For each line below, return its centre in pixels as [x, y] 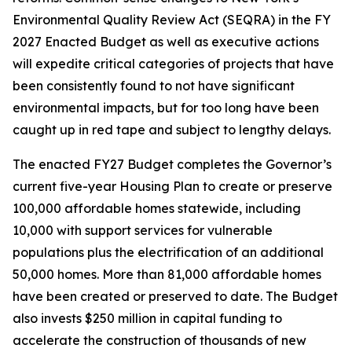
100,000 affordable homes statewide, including [157, 208]
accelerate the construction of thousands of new [159, 340]
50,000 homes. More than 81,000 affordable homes [167, 274]
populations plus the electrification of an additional [168, 252]
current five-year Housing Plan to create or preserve [172, 186]
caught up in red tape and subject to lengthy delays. [172, 130]
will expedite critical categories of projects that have [173, 64]
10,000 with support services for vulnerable [143, 230]
